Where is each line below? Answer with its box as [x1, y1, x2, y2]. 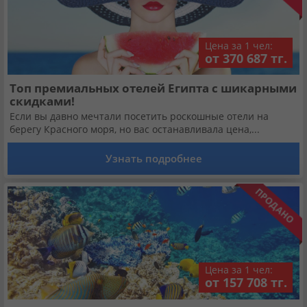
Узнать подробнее [105, 151, 202, 166]
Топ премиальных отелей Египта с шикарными [10, 80, 297, 97]
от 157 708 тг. [204, 274, 287, 291]
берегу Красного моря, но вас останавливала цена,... [10, 123, 260, 136]
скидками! [10, 93, 75, 110]
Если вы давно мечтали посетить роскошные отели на [10, 110, 269, 123]
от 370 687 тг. [204, 49, 287, 66]
